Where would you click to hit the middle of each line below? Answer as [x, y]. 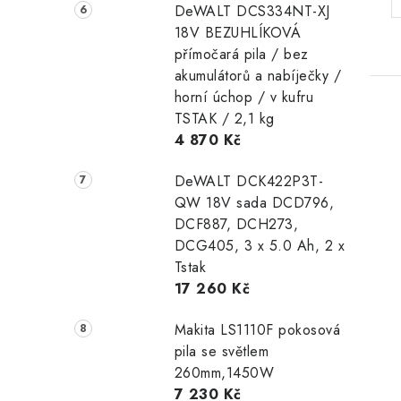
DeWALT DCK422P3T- [249, 182]
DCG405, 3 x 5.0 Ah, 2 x [260, 246]
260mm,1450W [224, 373]
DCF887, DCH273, [236, 225]
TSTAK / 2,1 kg [224, 119]
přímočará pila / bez [241, 55]
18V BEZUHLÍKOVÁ [238, 33]
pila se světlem [222, 352]
